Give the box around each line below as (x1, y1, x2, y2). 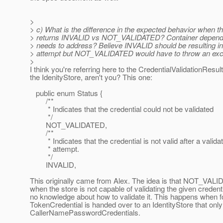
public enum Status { (30, 88, 103, 99)
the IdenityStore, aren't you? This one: (30, 72, 152, 83)
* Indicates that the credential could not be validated (30, 104, 214, 114)
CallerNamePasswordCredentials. (30, 207, 140, 218)
